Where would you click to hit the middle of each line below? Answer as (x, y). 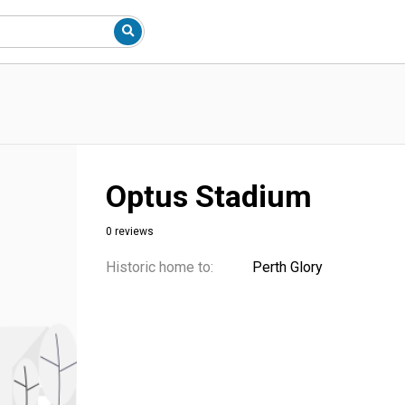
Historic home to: (160, 267)
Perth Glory (287, 267)
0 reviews (130, 231)
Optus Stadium (209, 196)
